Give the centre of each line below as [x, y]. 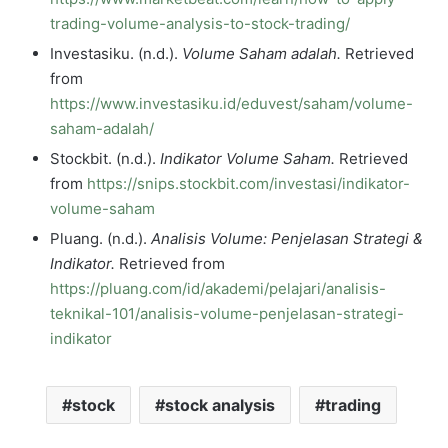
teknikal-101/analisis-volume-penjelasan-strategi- [227, 314]
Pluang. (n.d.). [100, 239]
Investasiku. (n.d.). [116, 54]
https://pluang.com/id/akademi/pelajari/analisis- [218, 289]
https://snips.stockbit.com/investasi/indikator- [248, 184]
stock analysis [220, 405]
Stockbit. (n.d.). [105, 159]
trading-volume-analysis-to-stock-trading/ [200, 24]
